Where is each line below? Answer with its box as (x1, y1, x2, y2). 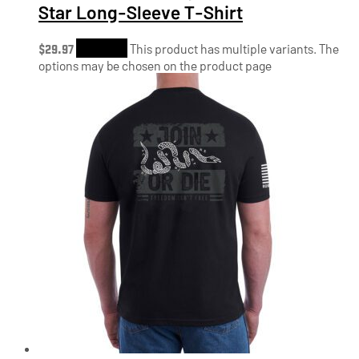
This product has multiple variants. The (130, 40, 339, 56)
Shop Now (76, 38, 127, 58)
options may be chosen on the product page (38, 57, 272, 73)
